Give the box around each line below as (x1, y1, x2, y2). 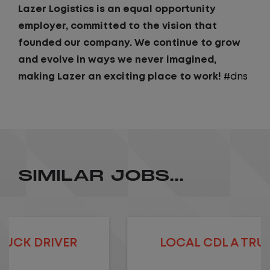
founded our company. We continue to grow (18, 39, 240, 48)
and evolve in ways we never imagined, (18, 55, 216, 64)
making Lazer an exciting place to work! (18, 72, 224, 81)
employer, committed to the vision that (18, 22, 217, 31)
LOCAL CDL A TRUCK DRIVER (50, 237, 220, 249)
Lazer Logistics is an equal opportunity (18, 5, 216, 14)
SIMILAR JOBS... (18, 166, 184, 186)
